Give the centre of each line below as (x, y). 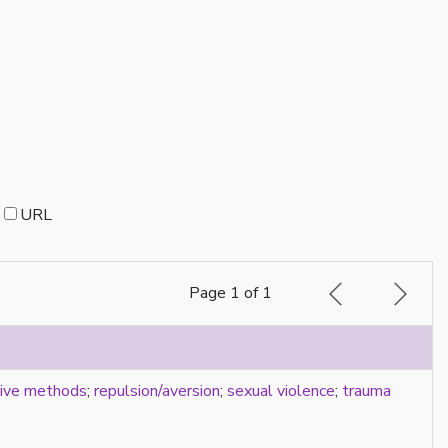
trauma (366, 390)
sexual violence (281, 390)
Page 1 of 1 (230, 292)
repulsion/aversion (157, 390)
